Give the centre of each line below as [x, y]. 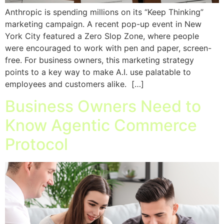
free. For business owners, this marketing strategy [99, 60]
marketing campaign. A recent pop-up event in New [103, 24]
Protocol [36, 144]
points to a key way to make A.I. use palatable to [98, 72]
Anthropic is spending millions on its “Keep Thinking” [104, 12]
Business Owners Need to [103, 106]
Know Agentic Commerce [101, 125]
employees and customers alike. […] [74, 84]
